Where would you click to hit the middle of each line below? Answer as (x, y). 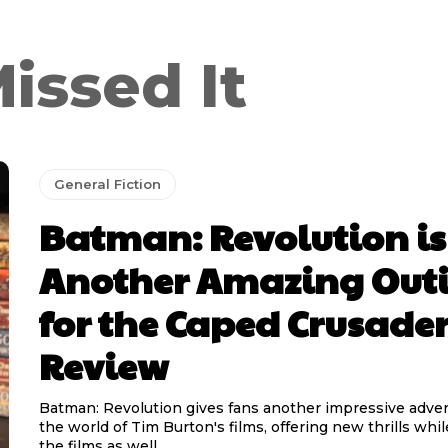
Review (103, 364)
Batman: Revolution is (242, 235)
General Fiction (107, 183)
